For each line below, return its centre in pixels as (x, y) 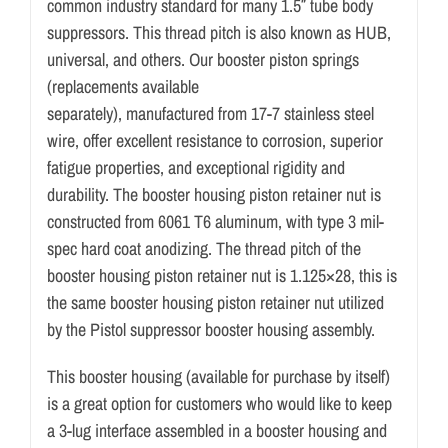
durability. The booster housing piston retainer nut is (213, 194)
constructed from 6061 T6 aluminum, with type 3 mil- (215, 221)
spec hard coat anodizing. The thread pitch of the (203, 248)
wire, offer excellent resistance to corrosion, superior (214, 140)
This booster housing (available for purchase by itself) (218, 376)
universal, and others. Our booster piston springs (202, 59)
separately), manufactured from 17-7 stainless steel (210, 113)
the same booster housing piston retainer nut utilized (215, 302)
